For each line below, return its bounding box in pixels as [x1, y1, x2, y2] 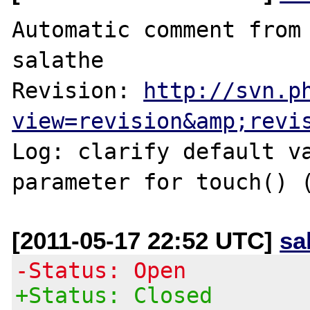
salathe [12, 47, 104, 73]
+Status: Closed [15, 282, 213, 308]
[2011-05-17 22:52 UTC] [12, 226, 280, 254]
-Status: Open [15, 257, 187, 283]
